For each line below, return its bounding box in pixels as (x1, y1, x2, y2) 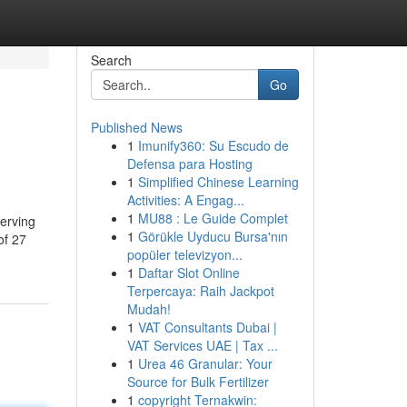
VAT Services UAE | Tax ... (126, 336, 278, 354)
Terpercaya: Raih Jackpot (126, 282, 274, 300)
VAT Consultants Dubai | (137, 318, 277, 336)
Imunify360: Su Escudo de (137, 136, 289, 154)
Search (90, 51, 132, 69)
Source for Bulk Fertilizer (126, 372, 269, 391)
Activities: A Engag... (126, 191, 244, 209)
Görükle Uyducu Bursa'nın (137, 227, 288, 245)
